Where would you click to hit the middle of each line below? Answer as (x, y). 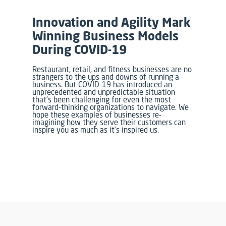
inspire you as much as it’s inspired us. (96, 129)
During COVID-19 (80, 49)
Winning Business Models (106, 36)
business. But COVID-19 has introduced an (102, 84)
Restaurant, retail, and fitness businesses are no (112, 69)
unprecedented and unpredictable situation (104, 92)
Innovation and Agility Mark (112, 22)
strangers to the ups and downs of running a (106, 76)
